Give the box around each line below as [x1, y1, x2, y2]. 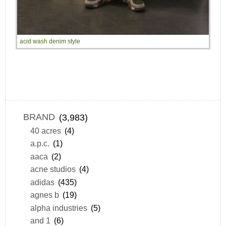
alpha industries [30, 203, 87, 212]
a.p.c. [30, 139, 49, 148]
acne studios [30, 164, 76, 174]
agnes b [30, 190, 59, 200]
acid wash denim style [20, 37, 80, 45]
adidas [30, 177, 54, 187]
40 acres [30, 126, 61, 135]
